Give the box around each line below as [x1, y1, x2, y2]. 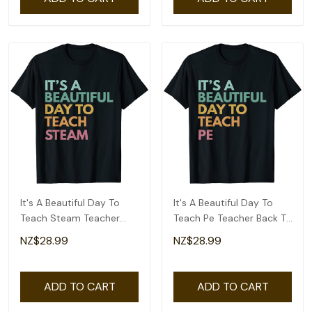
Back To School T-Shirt [20, 227, 125, 240]
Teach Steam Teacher [20, 212, 120, 224]
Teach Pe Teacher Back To [173, 212, 292, 224]
